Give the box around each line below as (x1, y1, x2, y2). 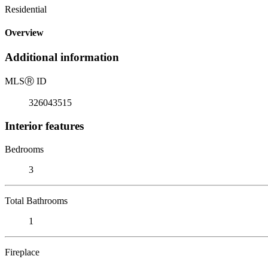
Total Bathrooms (5, 195, 68, 206)
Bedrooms (5, 144, 44, 154)
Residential (5, 4, 47, 14)
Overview (5, 28, 44, 38)
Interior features (5, 119, 84, 132)
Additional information (5, 51, 119, 64)
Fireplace (5, 246, 39, 257)
